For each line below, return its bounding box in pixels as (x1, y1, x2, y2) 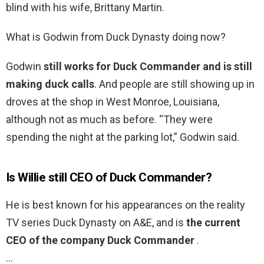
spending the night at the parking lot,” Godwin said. (6, 131, 239, 144)
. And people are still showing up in (94, 78, 255, 91)
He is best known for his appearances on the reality (6, 199, 245, 212)
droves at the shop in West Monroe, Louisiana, (6, 95, 219, 108)
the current (186, 216, 240, 229)
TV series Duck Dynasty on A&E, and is (6, 216, 186, 229)
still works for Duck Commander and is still (44, 60, 252, 73)
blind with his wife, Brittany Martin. (6, 1, 164, 14)
